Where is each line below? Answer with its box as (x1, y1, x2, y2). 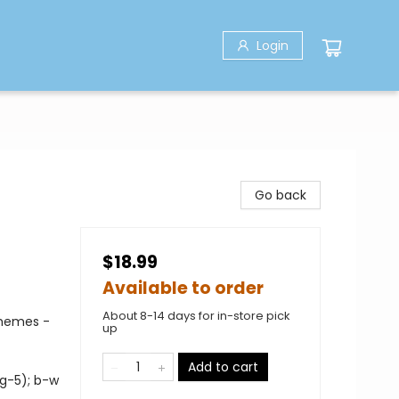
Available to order (102, 276, 264, 300)
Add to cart (188, 358, 258, 376)
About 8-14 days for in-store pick (102, 307, 290, 324)
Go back (255, 186, 306, 204)
